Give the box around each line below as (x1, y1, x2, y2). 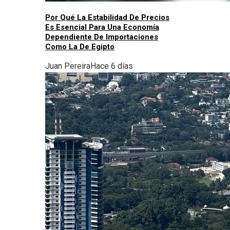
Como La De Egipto (45, 42, 114, 52)
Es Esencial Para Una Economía (45, 23, 159, 32)
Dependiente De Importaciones (45, 32, 158, 42)
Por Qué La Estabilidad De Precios (45, 13, 169, 23)
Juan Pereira (45, 61, 90, 71)
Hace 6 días (90, 61, 133, 71)
